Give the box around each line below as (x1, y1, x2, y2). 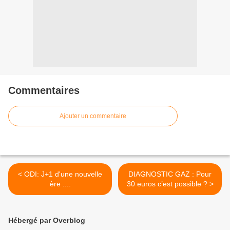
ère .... (49, 180, 71, 188)
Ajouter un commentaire (60, 112, 126, 120)
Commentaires (8, 85, 80, 96)
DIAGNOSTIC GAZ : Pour (128, 170, 212, 178)
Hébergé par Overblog (8, 216, 85, 224)
